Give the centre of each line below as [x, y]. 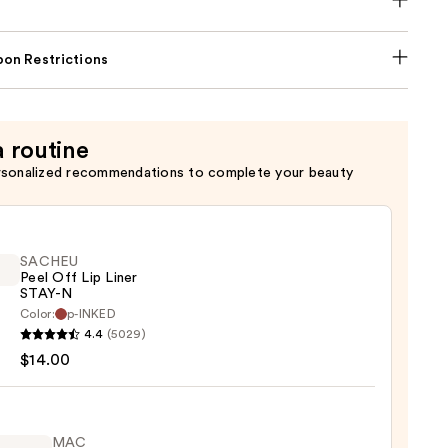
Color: [37, 314]
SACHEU [49, 262]
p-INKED [91, 314]
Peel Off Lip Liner [79, 278]
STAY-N [46, 294]
